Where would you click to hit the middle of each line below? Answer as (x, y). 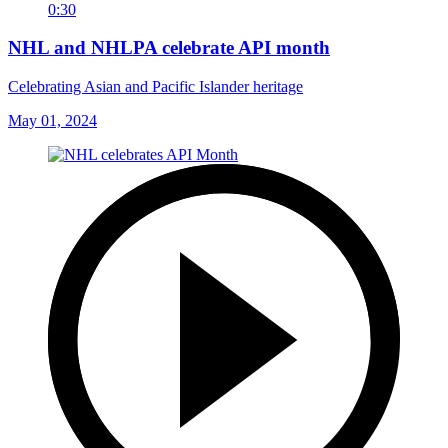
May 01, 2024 (52, 120)
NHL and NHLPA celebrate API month (169, 48)
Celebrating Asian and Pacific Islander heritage (155, 86)
